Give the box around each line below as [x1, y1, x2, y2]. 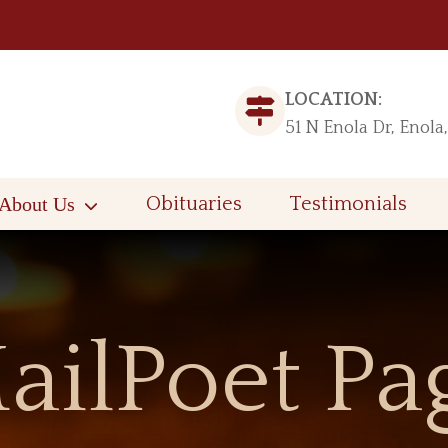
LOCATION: [285, 89, 383, 110]
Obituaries [145, 192, 242, 215]
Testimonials [289, 192, 408, 215]
